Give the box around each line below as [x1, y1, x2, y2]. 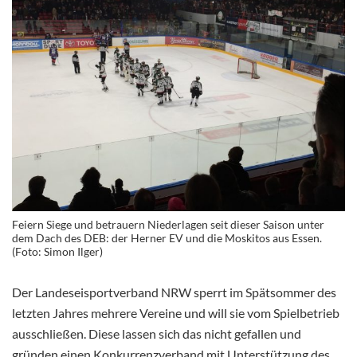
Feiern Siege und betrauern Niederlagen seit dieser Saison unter [12, 217, 324, 231]
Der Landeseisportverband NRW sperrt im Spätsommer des [12, 284, 336, 300]
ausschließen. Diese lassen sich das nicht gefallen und [12, 325, 301, 341]
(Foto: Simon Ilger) [12, 244, 103, 258]
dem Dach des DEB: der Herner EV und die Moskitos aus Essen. [12, 230, 322, 245]
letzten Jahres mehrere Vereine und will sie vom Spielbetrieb [12, 304, 339, 320]
